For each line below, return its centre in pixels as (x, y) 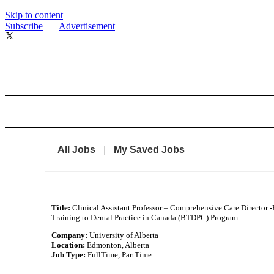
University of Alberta (124, 235)
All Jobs (77, 149)
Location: (69, 245)
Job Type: (70, 255)
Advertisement (87, 26)
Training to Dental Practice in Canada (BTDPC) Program (145, 217)
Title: (62, 208)
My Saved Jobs (150, 149)
